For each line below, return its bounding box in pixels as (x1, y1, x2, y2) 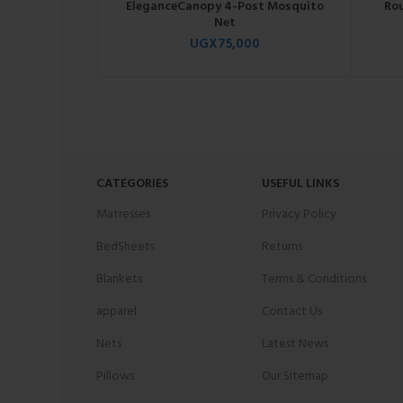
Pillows (96, 365, 134, 387)
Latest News (262, 333, 328, 354)
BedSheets (96, 236, 155, 257)
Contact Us (262, 300, 322, 322)
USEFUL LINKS (262, 173, 339, 194)
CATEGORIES (96, 173, 168, 194)
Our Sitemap (262, 365, 328, 387)
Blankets (96, 268, 142, 290)
